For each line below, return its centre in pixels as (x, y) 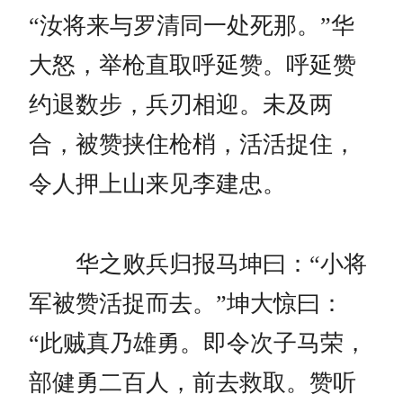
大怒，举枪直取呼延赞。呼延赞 (193, 66)
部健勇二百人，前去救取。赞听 (193, 383)
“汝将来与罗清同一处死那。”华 (192, 26)
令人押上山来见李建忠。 (157, 184)
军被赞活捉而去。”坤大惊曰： (186, 304)
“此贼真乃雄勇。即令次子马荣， (198, 344)
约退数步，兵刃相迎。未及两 (181, 105)
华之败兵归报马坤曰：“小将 (198, 264)
